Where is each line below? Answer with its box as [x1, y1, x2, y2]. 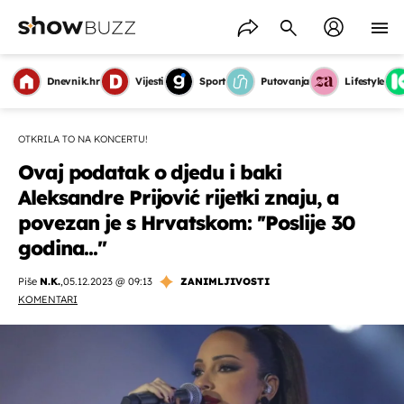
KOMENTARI [18, 293, 78, 306]
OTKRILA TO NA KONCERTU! [18, 133, 148, 145]
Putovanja [261, 75, 310, 87]
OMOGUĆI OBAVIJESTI [115, 341, 289, 355]
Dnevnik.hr [47, 75, 100, 87]
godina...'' [18, 235, 106, 261]
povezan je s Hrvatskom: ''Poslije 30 [18, 210, 356, 235]
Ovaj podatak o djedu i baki [18, 160, 282, 185]
